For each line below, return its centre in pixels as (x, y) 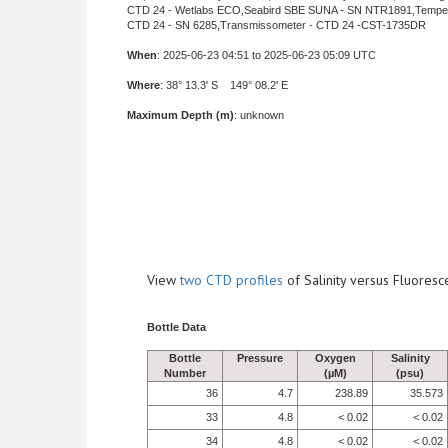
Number (185, 373)
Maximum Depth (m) (180, 115)
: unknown (259, 115)
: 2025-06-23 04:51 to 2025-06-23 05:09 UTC (266, 55)
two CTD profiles (231, 280)
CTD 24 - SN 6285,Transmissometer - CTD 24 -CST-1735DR (276, 25)
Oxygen (335, 358)
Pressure (260, 358)
